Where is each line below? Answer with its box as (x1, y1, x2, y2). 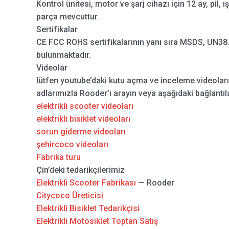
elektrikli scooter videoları (36, 101, 133, 111)
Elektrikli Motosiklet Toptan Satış (36, 216, 158, 226)
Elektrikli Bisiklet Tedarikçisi (36, 203, 140, 214)
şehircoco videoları (36, 140, 108, 150)
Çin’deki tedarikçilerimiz (36, 165, 125, 175)
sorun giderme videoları (36, 127, 126, 137)
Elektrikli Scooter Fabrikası (36, 178, 136, 188)
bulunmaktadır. (36, 50, 91, 60)
